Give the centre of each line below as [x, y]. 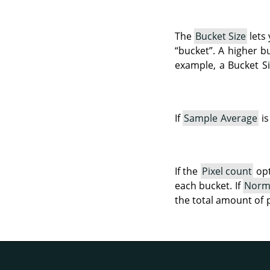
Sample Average [221, 118]
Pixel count [227, 171]
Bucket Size [220, 36]
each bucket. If [209, 185]
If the [187, 171]
